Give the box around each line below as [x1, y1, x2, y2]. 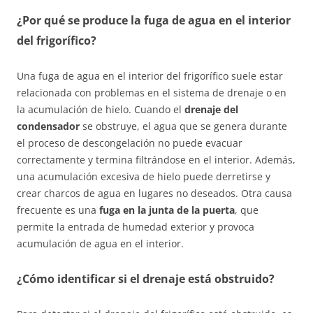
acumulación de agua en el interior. [17, 237, 184, 251]
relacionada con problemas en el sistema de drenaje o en [17, 86, 286, 100]
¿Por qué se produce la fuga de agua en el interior [17, 13, 291, 29]
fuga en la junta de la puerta [99, 203, 235, 217]
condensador [17, 119, 80, 133]
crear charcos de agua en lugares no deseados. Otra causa [17, 187, 292, 201]
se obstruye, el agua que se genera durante [80, 119, 287, 133]
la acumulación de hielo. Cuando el [17, 103, 184, 117]
